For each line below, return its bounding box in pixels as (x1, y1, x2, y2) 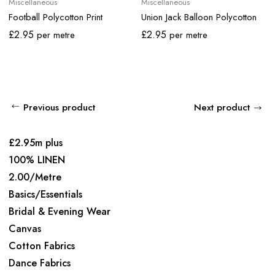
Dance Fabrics (9, 255, 71, 270)
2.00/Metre (9, 169, 61, 184)
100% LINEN (9, 152, 65, 167)
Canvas (9, 221, 41, 236)
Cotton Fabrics (9, 238, 75, 253)
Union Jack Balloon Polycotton (141, 10, 257, 24)
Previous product (23, 100, 95, 114)
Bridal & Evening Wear (9, 204, 110, 219)
